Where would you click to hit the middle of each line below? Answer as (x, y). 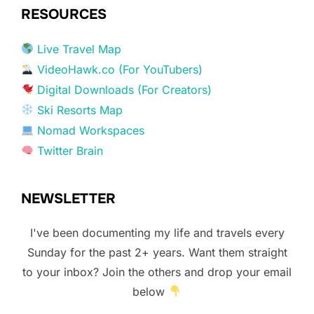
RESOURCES (64, 14)
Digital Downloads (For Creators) (125, 89)
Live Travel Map (80, 49)
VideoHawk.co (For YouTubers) (118, 69)
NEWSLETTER (68, 198)
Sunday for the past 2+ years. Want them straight (157, 252)
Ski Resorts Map (80, 110)
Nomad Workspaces (91, 130)
